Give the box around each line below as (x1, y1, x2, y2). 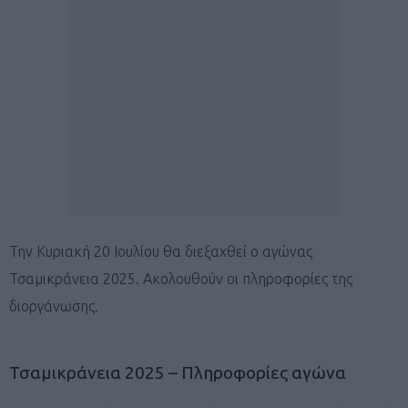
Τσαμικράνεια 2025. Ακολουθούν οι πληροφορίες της (9, 270, 352, 287)
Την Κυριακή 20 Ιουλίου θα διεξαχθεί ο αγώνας (9, 242, 312, 260)
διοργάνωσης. (9, 297, 98, 314)
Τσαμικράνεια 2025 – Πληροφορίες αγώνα (9, 362, 346, 382)
